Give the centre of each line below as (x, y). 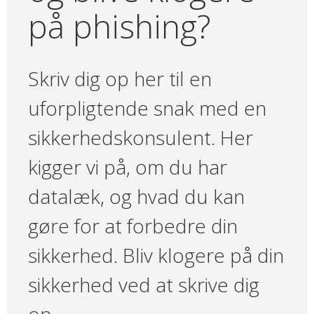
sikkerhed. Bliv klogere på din (156, 255)
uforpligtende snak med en (147, 108)
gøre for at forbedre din (133, 226)
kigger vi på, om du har (128, 167)
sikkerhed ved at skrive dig (144, 285)
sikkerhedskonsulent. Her (141, 138)
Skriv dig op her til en (120, 79)
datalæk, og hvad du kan (136, 197)
